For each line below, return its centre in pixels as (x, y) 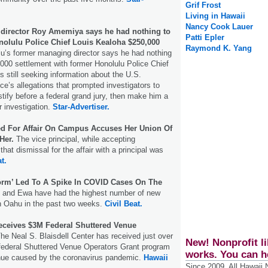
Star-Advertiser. (81, 106)
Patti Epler (205, 38)
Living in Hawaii (215, 16)
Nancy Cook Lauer (219, 27)
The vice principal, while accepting (74, 139)
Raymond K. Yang (219, 48)
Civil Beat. (124, 203)
